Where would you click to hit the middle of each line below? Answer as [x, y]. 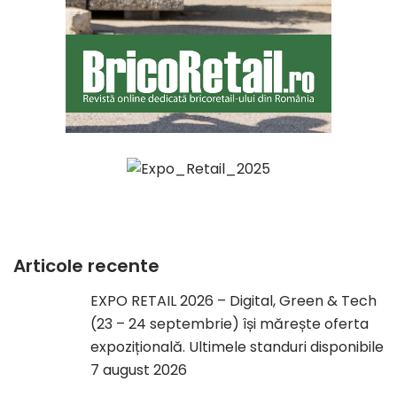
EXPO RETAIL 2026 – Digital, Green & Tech [234, 301]
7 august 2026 [139, 370]
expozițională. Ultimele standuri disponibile [237, 347]
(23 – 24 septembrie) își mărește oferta [230, 324]
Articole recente [86, 266]
